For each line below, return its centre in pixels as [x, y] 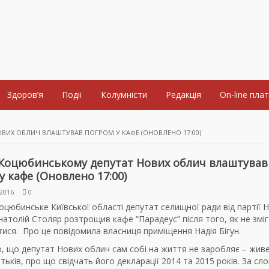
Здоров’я [25, 95]
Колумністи [124, 95]
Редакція [183, 95]
